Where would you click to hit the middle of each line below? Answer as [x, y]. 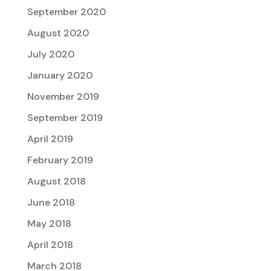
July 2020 [51, 54]
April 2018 [50, 245]
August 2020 [58, 33]
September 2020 [66, 12]
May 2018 [49, 224]
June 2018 [51, 203]
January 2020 [60, 76]
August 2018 [56, 181]
